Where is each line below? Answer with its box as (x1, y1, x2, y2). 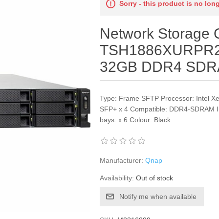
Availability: (100, 174, 134, 182)
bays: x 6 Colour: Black (100, 116, 171, 124)
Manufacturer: (100, 156, 144, 164)
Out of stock (136, 174, 174, 182)
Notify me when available (119, 193, 197, 200)
